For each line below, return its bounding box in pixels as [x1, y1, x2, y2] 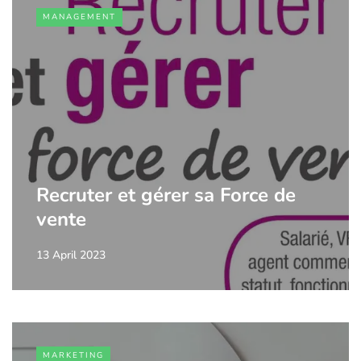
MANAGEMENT [43, 10, 116, 23]
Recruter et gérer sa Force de [36, 181, 296, 208]
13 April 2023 [36, 247, 106, 263]
